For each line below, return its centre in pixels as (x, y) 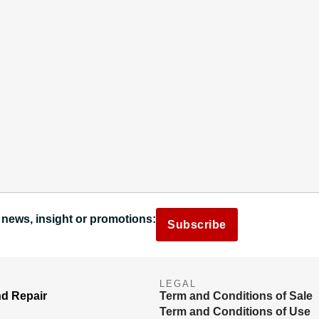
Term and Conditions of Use (235, 311)
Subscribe (197, 225)
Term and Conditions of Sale (236, 296)
